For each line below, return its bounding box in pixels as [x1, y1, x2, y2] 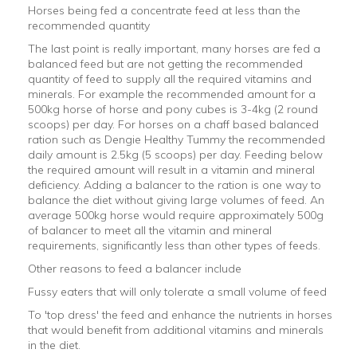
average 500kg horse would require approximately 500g [28, 208, 324, 223]
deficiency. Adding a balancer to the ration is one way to [28, 178, 321, 193]
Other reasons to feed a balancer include [28, 261, 241, 277]
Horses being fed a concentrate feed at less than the [28, 3, 300, 18]
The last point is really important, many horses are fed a [28, 41, 320, 57]
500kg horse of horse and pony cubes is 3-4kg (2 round [28, 102, 318, 117]
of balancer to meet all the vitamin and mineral [28, 223, 272, 238]
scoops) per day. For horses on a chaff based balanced [28, 117, 319, 132]
